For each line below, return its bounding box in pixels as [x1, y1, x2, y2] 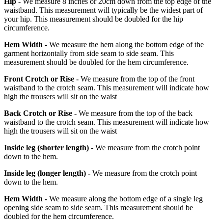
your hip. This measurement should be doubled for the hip [4, 14, 183, 23]
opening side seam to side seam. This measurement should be [4, 203, 193, 212]
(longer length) [37, 168, 86, 177]
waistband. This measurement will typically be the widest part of [4, 5, 203, 14]
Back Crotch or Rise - [4, 109, 77, 117]
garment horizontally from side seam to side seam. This [4, 49, 174, 57]
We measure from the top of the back [77, 109, 192, 117]
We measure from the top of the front [79, 74, 194, 83]
